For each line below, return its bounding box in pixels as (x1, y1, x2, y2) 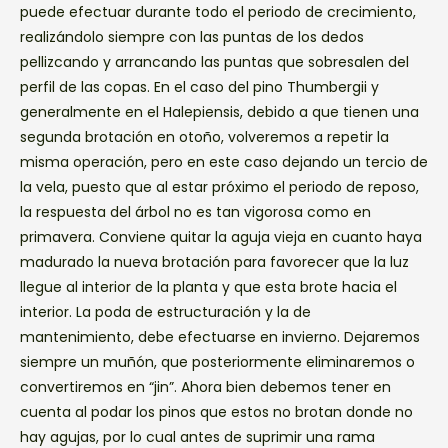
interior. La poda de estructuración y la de (20, 301, 311, 322)
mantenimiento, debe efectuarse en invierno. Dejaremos (20, 326, 420, 347)
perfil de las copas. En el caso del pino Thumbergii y (20, 76, 379, 97)
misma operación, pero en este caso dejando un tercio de (20, 151, 428, 172)
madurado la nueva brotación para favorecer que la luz (20, 251, 409, 272)
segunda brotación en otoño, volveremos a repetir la (20, 126, 389, 147)
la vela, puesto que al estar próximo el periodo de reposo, (20, 176, 419, 197)
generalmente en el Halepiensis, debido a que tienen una (20, 101, 419, 122)
